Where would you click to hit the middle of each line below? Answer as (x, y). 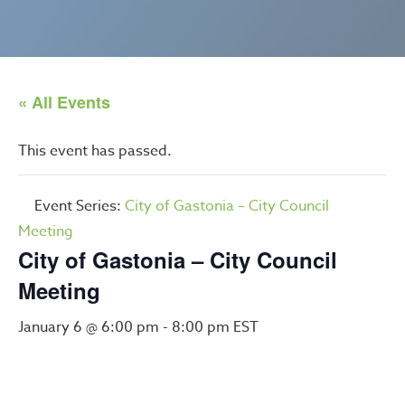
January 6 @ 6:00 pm (89, 327)
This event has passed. (95, 151)
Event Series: (80, 206)
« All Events (64, 102)
